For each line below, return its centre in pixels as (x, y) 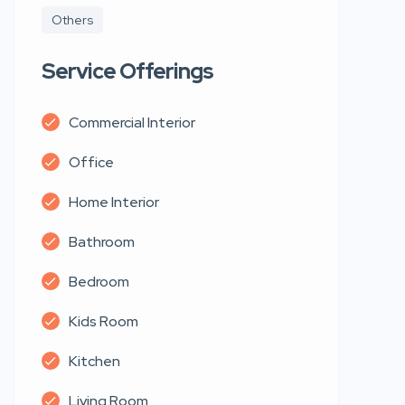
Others (72, 19)
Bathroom (102, 241)
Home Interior (114, 202)
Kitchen (94, 361)
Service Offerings (127, 71)
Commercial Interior (132, 122)
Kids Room (104, 321)
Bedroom (99, 281)
